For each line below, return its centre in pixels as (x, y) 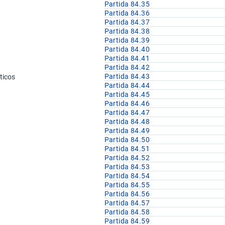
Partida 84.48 (127, 122)
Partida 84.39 (127, 40)
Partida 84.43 (127, 77)
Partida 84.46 (127, 104)
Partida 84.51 (127, 149)
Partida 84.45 (127, 95)
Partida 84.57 (127, 203)
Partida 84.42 (127, 68)
